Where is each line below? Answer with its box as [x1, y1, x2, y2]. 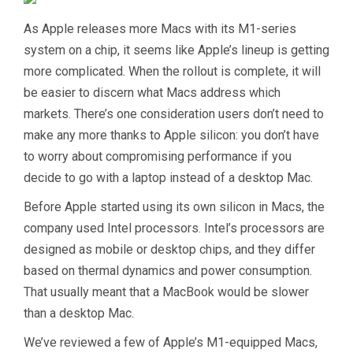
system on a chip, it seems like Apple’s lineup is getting [24, 42, 329, 58]
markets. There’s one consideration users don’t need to [24, 106, 324, 121]
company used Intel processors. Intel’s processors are [24, 220, 325, 236]
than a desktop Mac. [24, 305, 134, 321]
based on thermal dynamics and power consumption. [24, 262, 312, 278]
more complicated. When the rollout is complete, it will [24, 63, 321, 79]
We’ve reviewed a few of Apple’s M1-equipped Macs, [24, 334, 318, 350]
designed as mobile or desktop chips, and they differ [24, 241, 315, 257]
